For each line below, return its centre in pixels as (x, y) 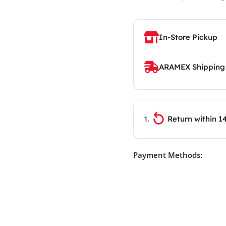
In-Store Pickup (188, 37)
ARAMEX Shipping (192, 67)
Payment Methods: (167, 155)
